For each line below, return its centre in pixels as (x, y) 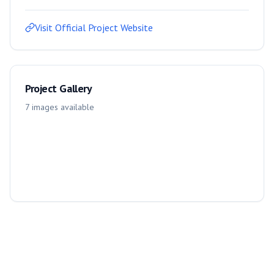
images (45, 107)
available (76, 107)
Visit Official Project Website (94, 28)
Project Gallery (59, 88)
